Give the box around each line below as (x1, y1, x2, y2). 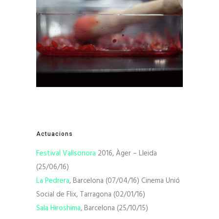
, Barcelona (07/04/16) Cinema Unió (69, 175, 180, 187)
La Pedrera (36, 175, 69, 187)
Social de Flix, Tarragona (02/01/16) (36, 188, 145, 200)
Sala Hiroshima (36, 202, 81, 214)
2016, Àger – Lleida (96, 147, 157, 159)
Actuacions (36, 130, 73, 137)
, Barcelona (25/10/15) (81, 202, 148, 214)
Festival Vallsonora (36, 147, 96, 159)
